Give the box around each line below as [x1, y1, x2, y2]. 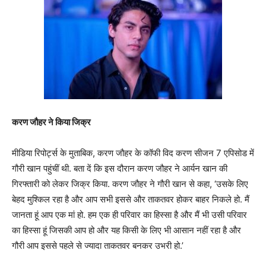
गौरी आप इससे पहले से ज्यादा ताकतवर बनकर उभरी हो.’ [12, 239, 183, 251]
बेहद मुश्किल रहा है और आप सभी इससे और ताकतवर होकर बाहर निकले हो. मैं [12, 193, 249, 205]
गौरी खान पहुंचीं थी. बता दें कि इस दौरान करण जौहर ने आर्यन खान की [12, 162, 227, 174]
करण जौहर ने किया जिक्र [12, 116, 91, 128]
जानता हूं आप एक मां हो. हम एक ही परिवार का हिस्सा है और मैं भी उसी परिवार [12, 208, 247, 220]
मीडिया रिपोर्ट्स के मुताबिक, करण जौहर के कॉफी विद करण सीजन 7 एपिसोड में [12, 147, 254, 159]
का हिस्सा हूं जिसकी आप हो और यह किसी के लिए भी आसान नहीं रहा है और [12, 224, 241, 236]
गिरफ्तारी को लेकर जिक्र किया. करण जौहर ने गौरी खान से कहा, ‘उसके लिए [12, 178, 248, 189]
